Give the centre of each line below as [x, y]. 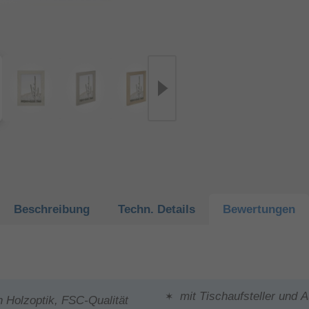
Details [176, 209]
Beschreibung [52, 209]
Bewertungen [259, 209]
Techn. [137, 209]
